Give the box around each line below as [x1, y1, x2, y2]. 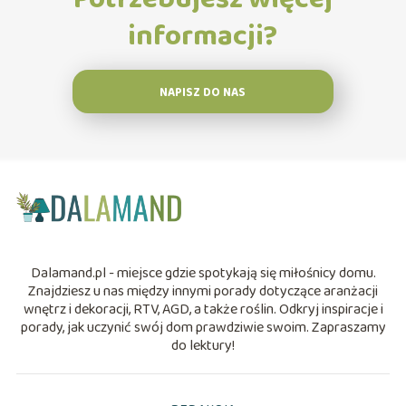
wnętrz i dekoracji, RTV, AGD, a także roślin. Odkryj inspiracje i [23, 297, 383, 321]
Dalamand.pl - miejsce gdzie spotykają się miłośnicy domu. [30, 261, 376, 285]
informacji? [128, 13, 278, 60]
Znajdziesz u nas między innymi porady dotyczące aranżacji [28, 279, 378, 303]
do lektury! [171, 333, 235, 357]
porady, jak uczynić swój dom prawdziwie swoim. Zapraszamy [20, 315, 386, 339]
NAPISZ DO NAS [159, 82, 246, 102]
